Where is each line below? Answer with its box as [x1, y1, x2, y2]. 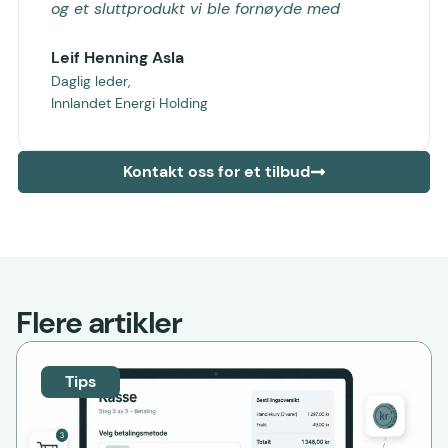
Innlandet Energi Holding [51, 93, 208, 112]
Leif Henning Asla [51, 46, 184, 68]
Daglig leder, [51, 71, 130, 90]
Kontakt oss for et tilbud [122, 160, 310, 182]
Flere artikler [16, 302, 182, 342]
